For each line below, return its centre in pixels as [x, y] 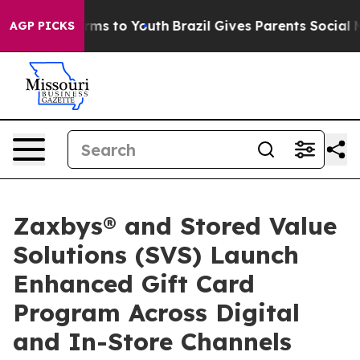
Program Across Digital [156, 313]
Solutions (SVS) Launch [156, 255]
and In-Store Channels [152, 342]
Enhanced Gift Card [134, 284]
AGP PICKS [42, 26]
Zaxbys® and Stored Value [175, 226]
